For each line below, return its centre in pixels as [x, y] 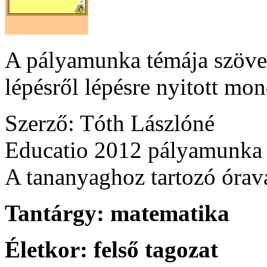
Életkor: [46, 249]
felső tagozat [156, 249]
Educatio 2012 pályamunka [133, 150]
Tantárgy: [55, 213]
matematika [170, 213]
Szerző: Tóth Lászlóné [110, 123]
